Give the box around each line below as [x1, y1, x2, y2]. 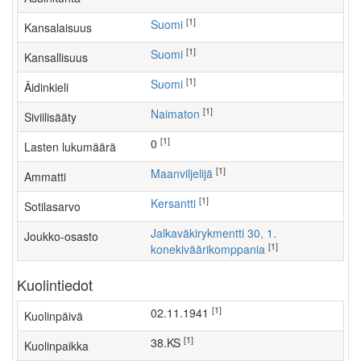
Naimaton [159, 106, 200, 122]
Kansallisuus [24, 49, 88, 65]
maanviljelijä [160, 165, 213, 181]
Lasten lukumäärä [24, 139, 116, 155]
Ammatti [24, 168, 66, 185]
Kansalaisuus [24, 19, 92, 35]
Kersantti [158, 195, 196, 211]
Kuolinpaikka [24, 338, 89, 354]
